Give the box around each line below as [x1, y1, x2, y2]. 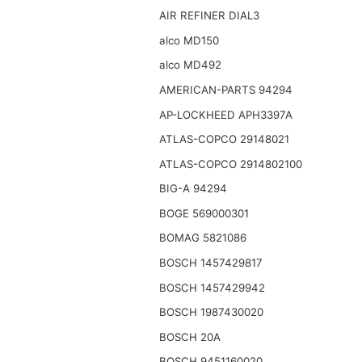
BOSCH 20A [158, 330, 221, 343]
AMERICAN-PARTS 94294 [158, 82, 293, 96]
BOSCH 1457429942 [158, 280, 265, 294]
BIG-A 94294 [158, 182, 227, 196]
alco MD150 [158, 33, 219, 47]
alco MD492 [158, 58, 221, 72]
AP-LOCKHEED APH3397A [158, 107, 293, 121]
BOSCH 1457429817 [158, 256, 263, 270]
